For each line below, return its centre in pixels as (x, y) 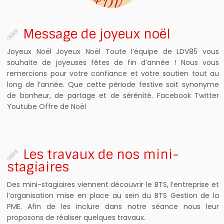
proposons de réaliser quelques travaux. (76, 218)
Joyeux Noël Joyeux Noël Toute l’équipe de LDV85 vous (113, 52)
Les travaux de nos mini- (101, 155)
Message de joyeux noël (97, 34)
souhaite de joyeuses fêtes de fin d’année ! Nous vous (113, 63)
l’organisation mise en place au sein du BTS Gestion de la (113, 196)
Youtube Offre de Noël (47, 107)
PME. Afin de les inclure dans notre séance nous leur (113, 207)
